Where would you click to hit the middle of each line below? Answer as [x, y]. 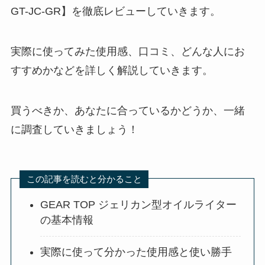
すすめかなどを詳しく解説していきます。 [112, 71]
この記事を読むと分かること [84, 179]
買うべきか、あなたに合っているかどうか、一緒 [127, 111]
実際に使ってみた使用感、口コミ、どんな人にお [127, 52]
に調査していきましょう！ [74, 130]
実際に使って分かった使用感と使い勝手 [136, 252]
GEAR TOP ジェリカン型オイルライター [139, 205]
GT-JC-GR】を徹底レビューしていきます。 [115, 12]
